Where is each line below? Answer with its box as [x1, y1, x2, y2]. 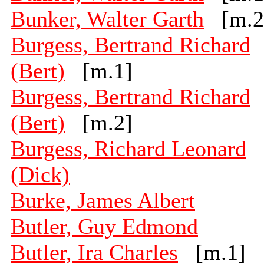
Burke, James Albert [11, 188, 195, 213]
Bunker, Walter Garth [11, 6, 204, 32]
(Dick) [11, 162, 70, 187]
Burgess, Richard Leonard [11, 136, 246, 161]
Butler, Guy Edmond [11, 214, 198, 239]
